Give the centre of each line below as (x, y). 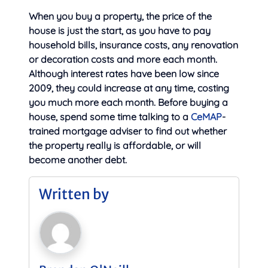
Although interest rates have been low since (124, 74)
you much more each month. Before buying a (128, 103)
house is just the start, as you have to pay (120, 31)
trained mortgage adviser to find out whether (128, 131)
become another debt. (78, 160)
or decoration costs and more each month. (123, 60)
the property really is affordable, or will (115, 146)
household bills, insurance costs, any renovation (133, 45)
